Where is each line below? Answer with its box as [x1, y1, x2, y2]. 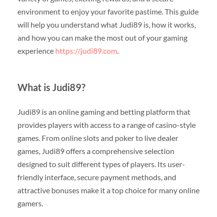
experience [17, 46, 55, 56]
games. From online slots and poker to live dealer [17, 133, 178, 143]
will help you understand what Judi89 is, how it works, [17, 20, 196, 30]
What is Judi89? [17, 81, 85, 93]
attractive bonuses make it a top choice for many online [17, 186, 200, 195]
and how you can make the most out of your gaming [17, 33, 187, 43]
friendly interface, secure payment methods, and [17, 172, 176, 182]
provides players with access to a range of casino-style [17, 120, 196, 130]
